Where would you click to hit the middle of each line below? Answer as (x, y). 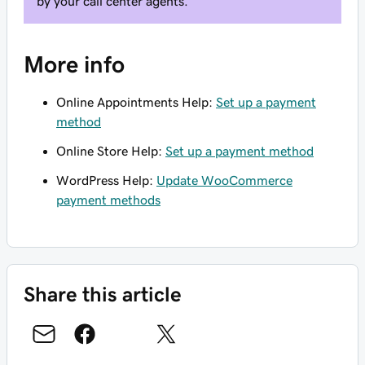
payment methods (108, 200)
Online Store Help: (111, 151)
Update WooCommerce (224, 180)
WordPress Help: (106, 180)
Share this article (103, 294)
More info (74, 64)
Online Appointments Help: (136, 102)
